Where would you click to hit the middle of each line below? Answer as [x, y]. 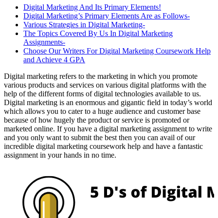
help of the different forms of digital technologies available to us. [102, 94]
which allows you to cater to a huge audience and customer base [102, 111]
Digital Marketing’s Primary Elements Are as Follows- [107, 16]
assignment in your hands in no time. [60, 155]
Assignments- [44, 42]
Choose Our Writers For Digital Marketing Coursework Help [117, 51]
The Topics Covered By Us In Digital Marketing [98, 34]
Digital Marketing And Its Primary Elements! [92, 7]
